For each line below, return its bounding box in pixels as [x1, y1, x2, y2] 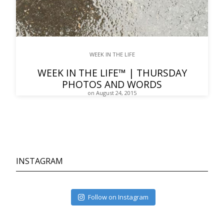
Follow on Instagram [88, 192, 149, 202]
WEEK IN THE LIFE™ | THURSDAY [37, 66, 187, 80]
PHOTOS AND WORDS [62, 77, 162, 91]
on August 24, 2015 [87, 89, 136, 97]
